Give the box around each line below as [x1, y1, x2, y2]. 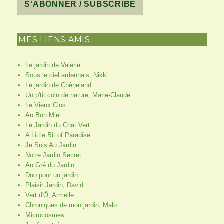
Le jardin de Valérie [25, 61, 80, 69]
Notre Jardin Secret [25, 151, 81, 159]
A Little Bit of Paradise [25, 131, 90, 139]
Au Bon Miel [25, 111, 61, 119]
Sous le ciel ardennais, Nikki [25, 71, 108, 79]
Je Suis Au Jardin [25, 141, 76, 149]
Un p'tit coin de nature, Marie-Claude [25, 91, 130, 99]
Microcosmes [25, 211, 64, 219]
